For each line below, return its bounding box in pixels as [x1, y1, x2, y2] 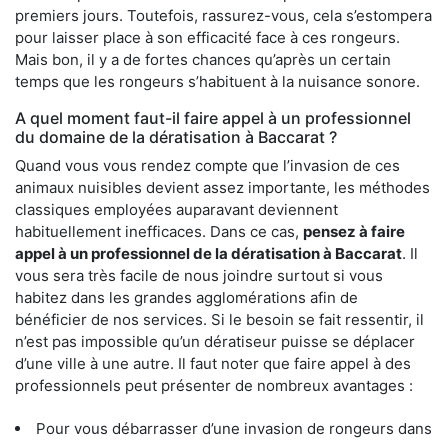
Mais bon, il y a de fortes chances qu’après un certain [15, 49, 391, 69]
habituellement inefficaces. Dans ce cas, [15, 221, 303, 241]
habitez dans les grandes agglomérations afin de [15, 287, 358, 307]
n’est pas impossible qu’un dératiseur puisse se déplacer [15, 331, 415, 351]
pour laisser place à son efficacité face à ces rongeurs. [15, 27, 400, 47]
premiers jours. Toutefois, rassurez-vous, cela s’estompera [15, 5, 432, 25]
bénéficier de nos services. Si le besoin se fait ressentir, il [15, 309, 424, 329]
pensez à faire [303, 221, 405, 241]
